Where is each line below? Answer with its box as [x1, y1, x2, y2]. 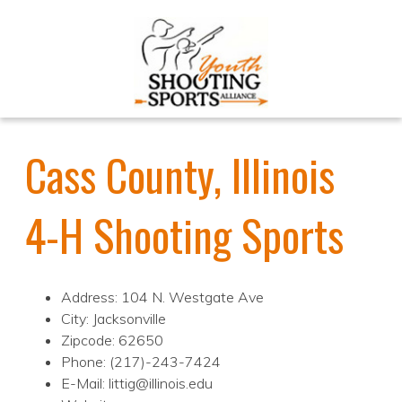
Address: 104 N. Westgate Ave [61, 288, 264, 307]
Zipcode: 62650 [61, 331, 163, 350]
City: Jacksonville [61, 310, 166, 328]
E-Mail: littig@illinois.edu [61, 374, 213, 393]
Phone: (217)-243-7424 [61, 353, 221, 371]
